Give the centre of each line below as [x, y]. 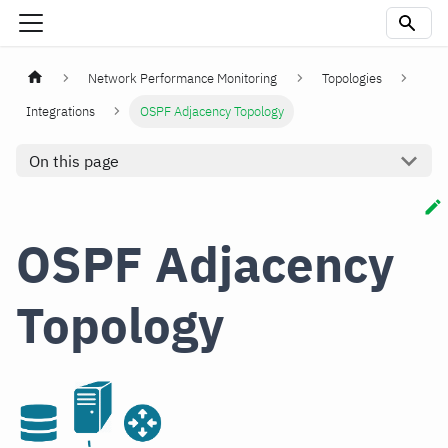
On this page [73, 160]
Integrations [61, 112]
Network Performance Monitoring [183, 79]
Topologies [351, 79]
